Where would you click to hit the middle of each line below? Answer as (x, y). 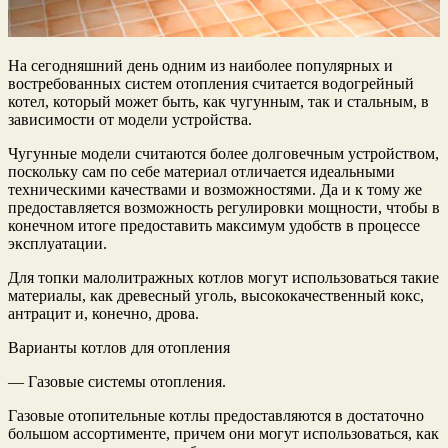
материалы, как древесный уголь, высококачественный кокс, (216, 295)
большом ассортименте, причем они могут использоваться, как (223, 433)
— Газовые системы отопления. (117, 381)
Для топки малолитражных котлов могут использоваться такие (223, 277)
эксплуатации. (57, 243)
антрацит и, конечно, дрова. (103, 313)
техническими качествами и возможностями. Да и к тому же (215, 189)
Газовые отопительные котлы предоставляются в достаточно (216, 415)
